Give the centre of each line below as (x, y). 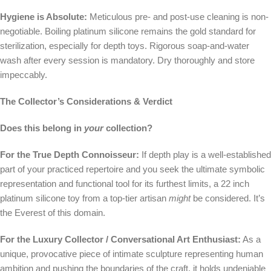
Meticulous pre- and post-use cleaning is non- (178, 17)
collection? (128, 128)
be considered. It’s (228, 198)
